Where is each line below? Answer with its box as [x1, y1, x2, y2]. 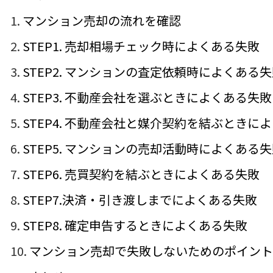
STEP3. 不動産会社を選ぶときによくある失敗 [23, 88, 272, 106]
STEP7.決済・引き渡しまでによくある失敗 [23, 191, 257, 208]
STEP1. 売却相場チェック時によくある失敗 [23, 37, 260, 55]
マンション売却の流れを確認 [23, 12, 181, 29]
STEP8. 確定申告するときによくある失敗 [23, 216, 247, 234]
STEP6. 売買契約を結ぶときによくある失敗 [23, 165, 260, 183]
